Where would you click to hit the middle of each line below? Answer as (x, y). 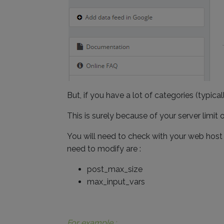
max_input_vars (116, 182)
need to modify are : (104, 149)
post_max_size (115, 169)
